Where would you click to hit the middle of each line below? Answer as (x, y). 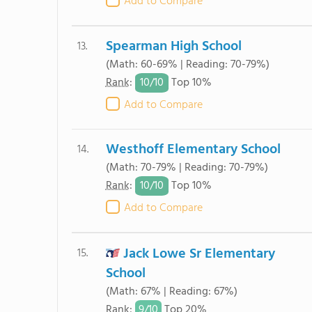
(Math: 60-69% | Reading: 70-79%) (187, 65)
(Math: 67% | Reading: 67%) (171, 292)
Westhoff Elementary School (193, 150)
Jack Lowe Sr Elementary (199, 254)
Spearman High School (173, 47)
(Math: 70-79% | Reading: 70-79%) (187, 168)
